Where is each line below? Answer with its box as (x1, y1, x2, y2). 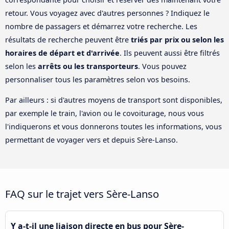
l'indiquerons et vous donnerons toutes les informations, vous (5, 122, 222, 132)
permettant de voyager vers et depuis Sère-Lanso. (5, 135, 178, 145)
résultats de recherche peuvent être (5, 34, 131, 44)
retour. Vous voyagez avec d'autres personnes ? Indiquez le (5, 8, 210, 18)
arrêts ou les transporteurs (38, 61, 138, 71)
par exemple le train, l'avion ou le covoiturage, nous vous (5, 108, 204, 119)
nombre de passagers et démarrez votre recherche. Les (5, 21, 197, 31)
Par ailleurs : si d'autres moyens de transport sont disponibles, (5, 95, 222, 105)
